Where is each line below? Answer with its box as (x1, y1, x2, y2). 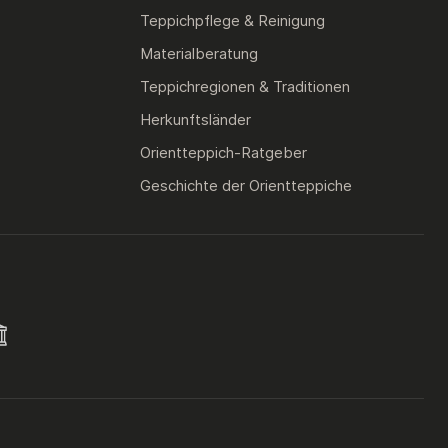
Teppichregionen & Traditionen (140, 77, 351, 96)
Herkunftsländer (140, 110, 252, 129)
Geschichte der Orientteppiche (140, 176, 353, 195)
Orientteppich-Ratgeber (140, 143, 308, 162)
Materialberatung (140, 44, 259, 63)
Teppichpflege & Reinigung (140, 11, 326, 30)
